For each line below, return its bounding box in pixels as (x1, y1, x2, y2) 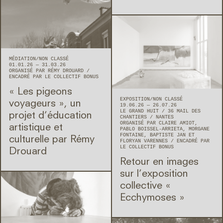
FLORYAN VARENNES (120, 138, 171, 144)
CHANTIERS (120, 114, 150, 120)
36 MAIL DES (168, 109, 201, 114)
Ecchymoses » (120, 193, 185, 204)
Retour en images (120, 157, 199, 168)
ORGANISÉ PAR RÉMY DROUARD (9, 68, 87, 74)
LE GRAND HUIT (120, 109, 162, 114)
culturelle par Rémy (9, 134, 95, 145)
